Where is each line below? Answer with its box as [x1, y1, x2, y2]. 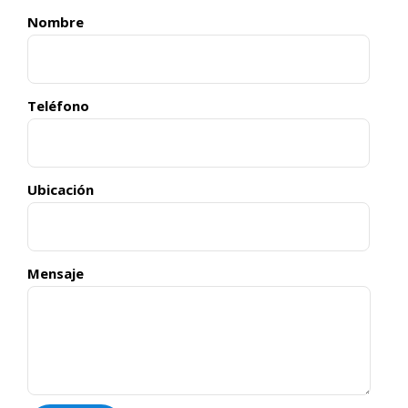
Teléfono [27, 97, 89, 115]
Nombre [27, 13, 84, 31]
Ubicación [27, 180, 94, 199]
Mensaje [27, 264, 84, 282]
